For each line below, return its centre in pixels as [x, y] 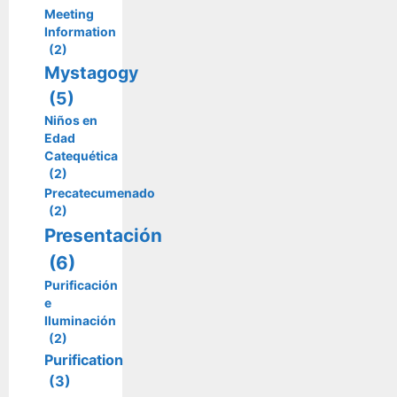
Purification [84, 359]
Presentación [103, 235]
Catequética [81, 155]
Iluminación [80, 320]
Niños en [71, 120]
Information [80, 31]
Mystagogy [91, 72]
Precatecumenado [100, 192]
